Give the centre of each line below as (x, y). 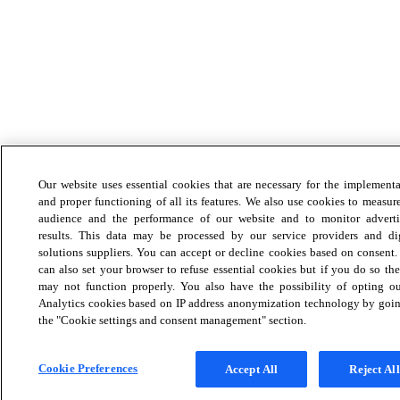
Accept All (251, 369)
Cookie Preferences (88, 368)
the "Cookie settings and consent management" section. (172, 320)
